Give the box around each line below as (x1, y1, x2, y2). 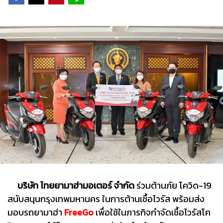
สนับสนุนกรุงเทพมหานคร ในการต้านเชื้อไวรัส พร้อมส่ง (7, 192, 205, 206)
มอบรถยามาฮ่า (7, 206, 64, 220)
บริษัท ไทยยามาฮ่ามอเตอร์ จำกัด (17, 179, 134, 193)
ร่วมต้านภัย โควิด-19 (134, 179, 212, 193)
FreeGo (64, 206, 94, 220)
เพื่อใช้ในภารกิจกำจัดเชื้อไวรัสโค (94, 206, 211, 220)
